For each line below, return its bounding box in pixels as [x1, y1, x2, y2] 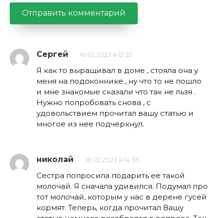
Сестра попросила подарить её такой [36, 171, 185, 181]
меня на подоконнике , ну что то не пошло [36, 76, 201, 86]
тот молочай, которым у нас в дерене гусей [36, 192, 207, 202]
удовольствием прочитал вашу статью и [36, 108, 194, 118]
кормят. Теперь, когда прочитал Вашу [36, 203, 183, 213]
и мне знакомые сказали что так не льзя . [36, 87, 196, 96]
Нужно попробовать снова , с [36, 97, 151, 107]
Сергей [36, 49, 68, 59]
